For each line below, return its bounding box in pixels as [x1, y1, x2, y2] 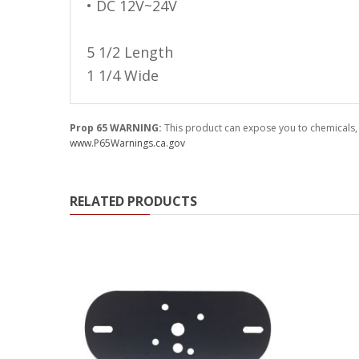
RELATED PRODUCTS [70, 192, 197, 210]
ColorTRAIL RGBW [36, 45, 119, 58]
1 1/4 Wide [87, 66, 159, 85]
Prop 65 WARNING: [70, 121, 164, 135]
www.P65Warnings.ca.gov [70, 136, 185, 150]
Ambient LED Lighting [36, 13, 134, 26]
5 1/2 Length [87, 42, 173, 62]
